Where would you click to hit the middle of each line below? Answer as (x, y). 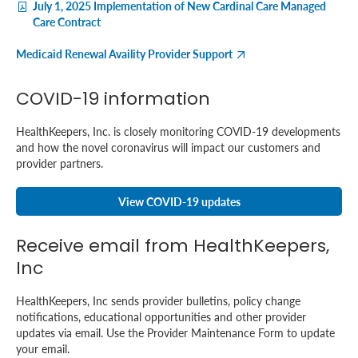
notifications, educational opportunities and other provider (161, 316)
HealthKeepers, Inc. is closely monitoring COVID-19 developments (178, 131)
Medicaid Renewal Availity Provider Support (124, 53)
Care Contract (67, 21)
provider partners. (60, 163)
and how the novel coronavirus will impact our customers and (168, 147)
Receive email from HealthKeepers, (173, 245)
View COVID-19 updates (179, 201)
